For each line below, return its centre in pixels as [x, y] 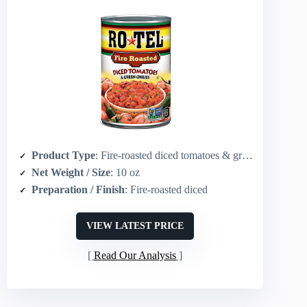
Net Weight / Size [71, 172]
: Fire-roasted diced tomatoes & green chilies [169, 155]
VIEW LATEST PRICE [135, 226]
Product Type [63, 155]
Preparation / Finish [78, 189]
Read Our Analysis [135, 256]
